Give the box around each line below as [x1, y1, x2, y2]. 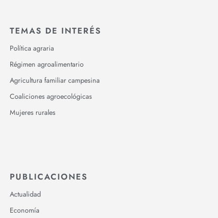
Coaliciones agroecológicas [10, 91, 92, 101]
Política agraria [10, 43, 54, 53]
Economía [10, 205, 39, 215]
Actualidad [10, 189, 41, 199]
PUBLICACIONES [10, 170, 88, 182]
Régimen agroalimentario [10, 59, 84, 69]
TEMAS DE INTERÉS [10, 24, 101, 36]
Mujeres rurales [10, 107, 55, 117]
